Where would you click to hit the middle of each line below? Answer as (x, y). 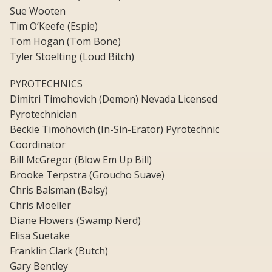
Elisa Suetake (40, 236)
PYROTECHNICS (46, 84)
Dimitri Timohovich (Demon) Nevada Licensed (114, 99)
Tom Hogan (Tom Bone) (65, 42)
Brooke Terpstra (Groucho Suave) (87, 175)
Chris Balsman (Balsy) (59, 190)
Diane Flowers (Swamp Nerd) (75, 221)
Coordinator (38, 145)
